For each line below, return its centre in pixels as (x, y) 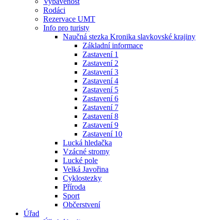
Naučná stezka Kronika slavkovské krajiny (129, 37)
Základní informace (113, 45)
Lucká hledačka (87, 143)
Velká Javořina (86, 169)
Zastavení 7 (100, 107)
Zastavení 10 (102, 134)
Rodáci (54, 10)
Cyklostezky (82, 178)
